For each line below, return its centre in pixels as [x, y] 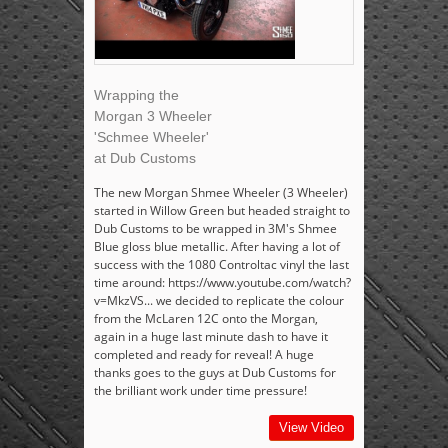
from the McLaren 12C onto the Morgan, [206, 319]
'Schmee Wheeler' [151, 137]
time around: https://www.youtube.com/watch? [222, 283]
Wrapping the [136, 95]
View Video [311, 428]
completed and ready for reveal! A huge [204, 355]
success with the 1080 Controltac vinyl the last [221, 265]
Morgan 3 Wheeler [153, 116]
